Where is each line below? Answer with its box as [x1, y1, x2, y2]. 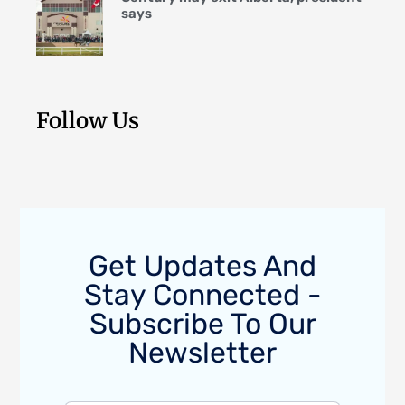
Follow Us [36, 106, 139, 135]
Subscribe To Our [89, 306, 316, 341]
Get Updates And [89, 248, 316, 283]
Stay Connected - [84, 277, 321, 312]
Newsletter [128, 334, 277, 370]
